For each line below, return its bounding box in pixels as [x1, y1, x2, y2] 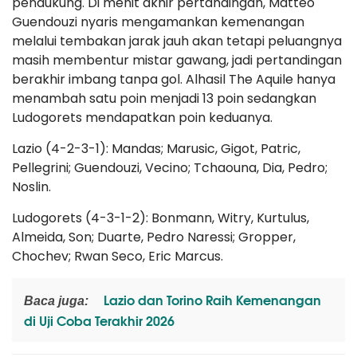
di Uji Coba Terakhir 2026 [24, 310, 175, 330]
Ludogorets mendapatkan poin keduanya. [12, 108, 273, 127]
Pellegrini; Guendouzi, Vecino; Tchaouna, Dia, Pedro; [12, 159, 328, 177]
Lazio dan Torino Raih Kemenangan [100, 289, 321, 309]
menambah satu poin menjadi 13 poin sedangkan [12, 89, 316, 108]
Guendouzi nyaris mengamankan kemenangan [12, 13, 304, 31]
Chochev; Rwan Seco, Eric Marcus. [12, 247, 223, 265]
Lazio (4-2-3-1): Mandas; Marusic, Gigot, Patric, [12, 139, 300, 158]
